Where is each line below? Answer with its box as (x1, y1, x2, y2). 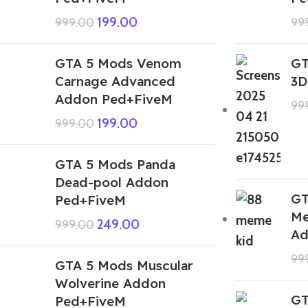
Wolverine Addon (55, 274, 166, 291)
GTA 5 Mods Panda (55, 155, 175, 173)
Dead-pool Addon (55, 173, 168, 190)
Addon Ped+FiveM (55, 90, 173, 107)
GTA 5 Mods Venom (55, 54, 181, 71)
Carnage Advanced (55, 72, 175, 89)
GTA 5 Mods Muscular (55, 256, 193, 274)
